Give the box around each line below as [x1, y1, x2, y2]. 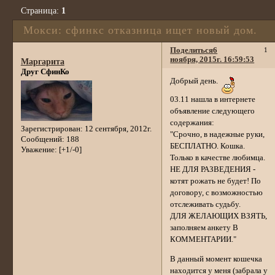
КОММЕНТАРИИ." [170, 235, 237, 244]
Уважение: [20, 145, 57, 154]
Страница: [21, 6, 62, 16]
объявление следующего [170, 107, 255, 116]
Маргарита [20, 56, 64, 66]
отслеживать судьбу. [170, 200, 241, 209]
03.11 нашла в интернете [170, 95, 256, 104]
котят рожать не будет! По [170, 177, 261, 186]
